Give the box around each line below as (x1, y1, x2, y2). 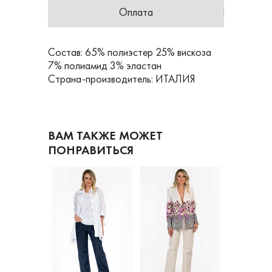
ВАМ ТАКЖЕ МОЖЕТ (48, 127, 163, 143)
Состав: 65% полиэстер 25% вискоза (48, 45, 211, 59)
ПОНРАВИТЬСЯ (48, 142, 134, 158)
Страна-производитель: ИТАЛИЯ (48, 72, 195, 86)
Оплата (119, 5, 153, 19)
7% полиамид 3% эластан (48, 58, 161, 72)
